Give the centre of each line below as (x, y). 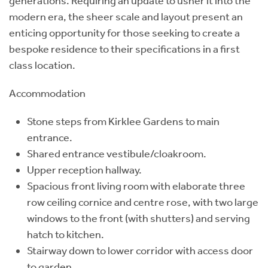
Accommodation (47, 93)
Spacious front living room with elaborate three (136, 186)
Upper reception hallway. (84, 170)
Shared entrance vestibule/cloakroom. (117, 153)
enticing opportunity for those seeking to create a (124, 33)
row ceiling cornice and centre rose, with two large (143, 202)
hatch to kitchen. (66, 234)
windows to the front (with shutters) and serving (138, 218)
